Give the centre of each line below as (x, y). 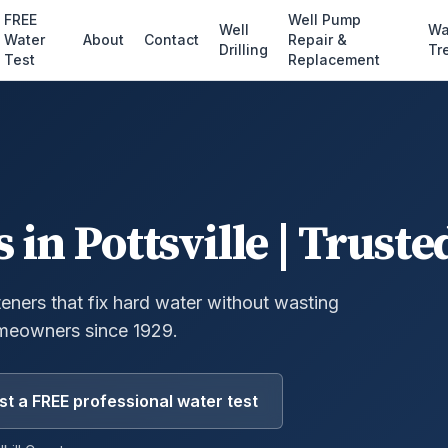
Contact (172, 39)
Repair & (318, 39)
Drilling (244, 49)
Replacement (334, 59)
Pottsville (171, 245)
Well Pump (325, 19)
